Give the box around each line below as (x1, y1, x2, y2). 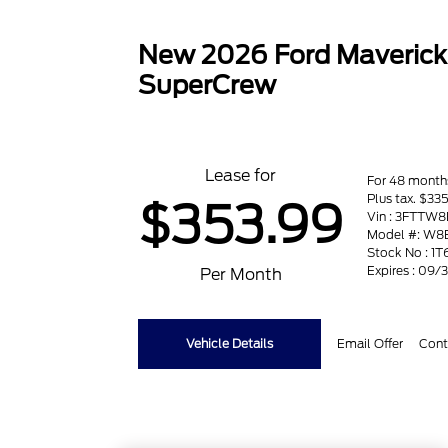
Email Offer (337, 336, 404, 351)
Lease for (205, 166, 277, 185)
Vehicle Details (186, 336, 274, 351)
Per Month (199, 265, 282, 284)
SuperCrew (138, 70, 277, 100)
